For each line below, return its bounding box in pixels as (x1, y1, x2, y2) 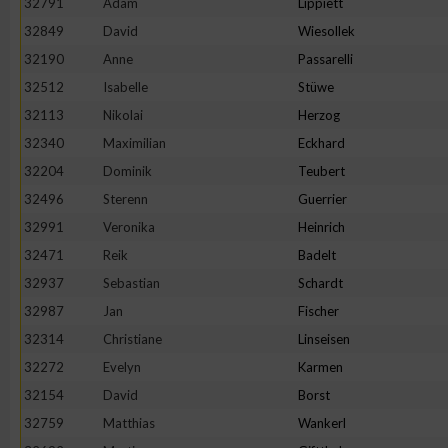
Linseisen (298, 331, 350, 347)
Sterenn (103, 191, 148, 207)
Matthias (103, 415, 155, 431)
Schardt (298, 275, 343, 291)
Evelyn (103, 359, 141, 375)
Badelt (298, 247, 336, 263)
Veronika (103, 219, 155, 235)
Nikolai (103, 107, 143, 123)
